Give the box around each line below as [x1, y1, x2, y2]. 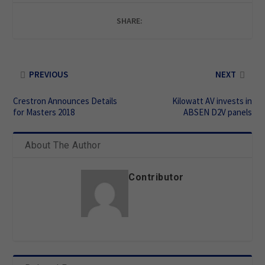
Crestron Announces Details [13, 95, 118, 106]
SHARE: [117, 15, 143, 26]
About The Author [25, 139, 101, 151]
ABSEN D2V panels [183, 106, 252, 118]
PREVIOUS [29, 68, 69, 80]
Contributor [128, 171, 184, 183]
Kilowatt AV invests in [172, 95, 252, 106]
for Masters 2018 [13, 106, 75, 118]
